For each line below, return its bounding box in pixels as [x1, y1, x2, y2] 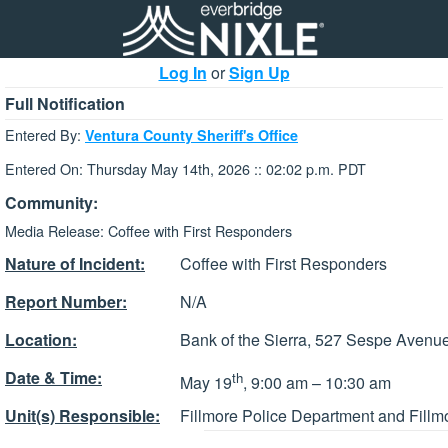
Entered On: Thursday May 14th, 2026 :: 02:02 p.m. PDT [5, 158, 366, 180]
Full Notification [5, 92, 125, 115]
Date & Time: [5, 366, 102, 390]
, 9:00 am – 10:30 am [243, 371, 391, 395]
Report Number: [5, 290, 127, 314]
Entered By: [5, 124, 85, 145]
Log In [158, 61, 207, 84]
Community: [5, 190, 98, 214]
